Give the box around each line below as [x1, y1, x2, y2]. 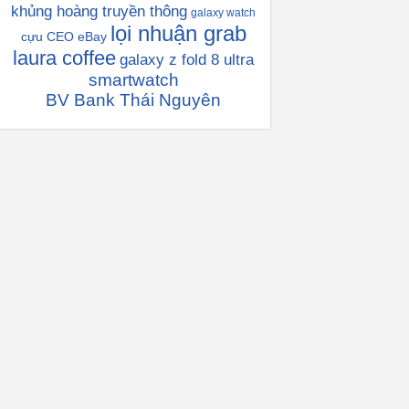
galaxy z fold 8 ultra [120, 51, 254, 68]
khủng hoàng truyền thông [11, 3, 187, 20]
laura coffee [13, 47, 116, 69]
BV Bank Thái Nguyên [46, 90, 221, 110]
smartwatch [88, 70, 179, 89]
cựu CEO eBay [20, 29, 107, 44]
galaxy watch [191, 6, 256, 19]
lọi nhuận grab [110, 21, 246, 46]
